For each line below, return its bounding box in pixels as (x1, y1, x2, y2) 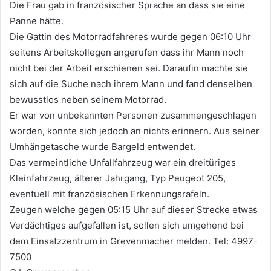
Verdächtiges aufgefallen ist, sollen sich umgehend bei (10, 220, 244, 232)
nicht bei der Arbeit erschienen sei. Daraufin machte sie (10, 62, 248, 74)
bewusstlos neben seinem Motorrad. (10, 94, 166, 106)
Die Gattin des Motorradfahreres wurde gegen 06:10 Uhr (10, 31, 251, 43)
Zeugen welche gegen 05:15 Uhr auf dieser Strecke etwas (10, 204, 258, 216)
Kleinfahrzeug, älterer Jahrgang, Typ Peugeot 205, (10, 172, 226, 184)
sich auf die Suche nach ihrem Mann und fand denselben (10, 78, 252, 90)
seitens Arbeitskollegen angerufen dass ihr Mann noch (10, 47, 244, 59)
